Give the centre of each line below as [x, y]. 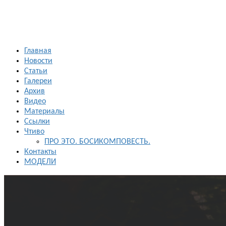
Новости [38, 61]
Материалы [44, 111]
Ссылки [37, 122]
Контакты [40, 152]
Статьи [36, 71]
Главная [38, 51]
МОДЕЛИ [40, 162]
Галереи [38, 81]
